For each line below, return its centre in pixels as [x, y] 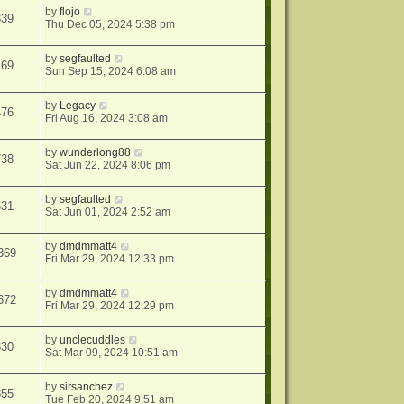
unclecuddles [93, 340]
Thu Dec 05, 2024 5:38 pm [110, 24]
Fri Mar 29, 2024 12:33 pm [110, 259]
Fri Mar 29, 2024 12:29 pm [110, 306]
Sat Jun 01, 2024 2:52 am [108, 212]
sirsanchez [87, 387]
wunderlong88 [96, 152]
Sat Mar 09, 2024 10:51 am [112, 353]
